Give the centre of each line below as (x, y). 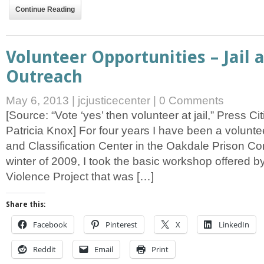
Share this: (26, 205)
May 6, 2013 (39, 100)
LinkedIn (234, 225)
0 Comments (192, 100)
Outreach (44, 76)
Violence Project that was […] (80, 176)
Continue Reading (45, 9)
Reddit (44, 250)
